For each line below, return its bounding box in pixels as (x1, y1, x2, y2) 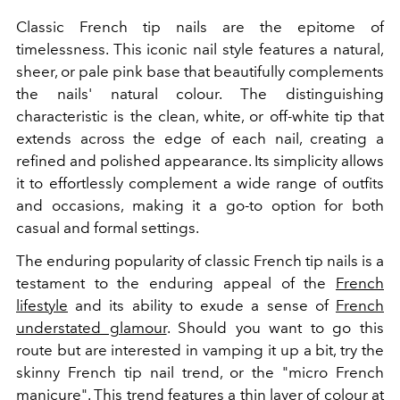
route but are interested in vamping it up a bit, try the (16, 341, 384, 360)
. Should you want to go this (166, 319, 385, 337)
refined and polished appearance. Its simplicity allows (16, 152, 384, 171)
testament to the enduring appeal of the (16, 274, 336, 293)
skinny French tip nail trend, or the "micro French (16, 363, 384, 382)
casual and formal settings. (16, 219, 199, 237)
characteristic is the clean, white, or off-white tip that (16, 107, 384, 126)
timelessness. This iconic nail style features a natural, (16, 40, 384, 59)
